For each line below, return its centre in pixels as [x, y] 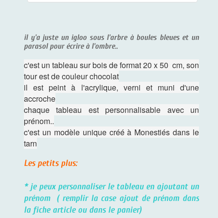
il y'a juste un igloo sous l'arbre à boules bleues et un [111, 37]
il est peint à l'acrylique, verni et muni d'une [111, 87]
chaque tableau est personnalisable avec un [111, 110]
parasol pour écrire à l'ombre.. [71, 46]
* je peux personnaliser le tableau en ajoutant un [111, 187]
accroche [40, 99]
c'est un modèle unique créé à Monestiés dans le [111, 132]
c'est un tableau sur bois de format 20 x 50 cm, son [111, 65]
